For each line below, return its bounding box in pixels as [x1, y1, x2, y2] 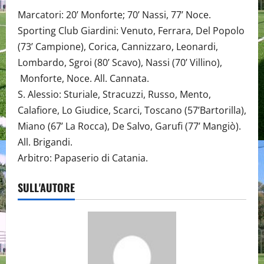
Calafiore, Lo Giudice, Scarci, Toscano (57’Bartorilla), [18, 104, 246, 117]
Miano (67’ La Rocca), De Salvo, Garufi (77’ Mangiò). [18, 120, 241, 133]
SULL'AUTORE [18, 180, 75, 196]
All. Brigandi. [18, 136, 72, 149]
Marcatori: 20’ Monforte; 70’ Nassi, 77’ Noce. [18, 8, 211, 22]
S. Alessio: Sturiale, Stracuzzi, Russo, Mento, [18, 88, 211, 101]
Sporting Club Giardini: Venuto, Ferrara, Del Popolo [18, 24, 245, 38]
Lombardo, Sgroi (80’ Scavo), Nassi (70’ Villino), [18, 56, 222, 70]
